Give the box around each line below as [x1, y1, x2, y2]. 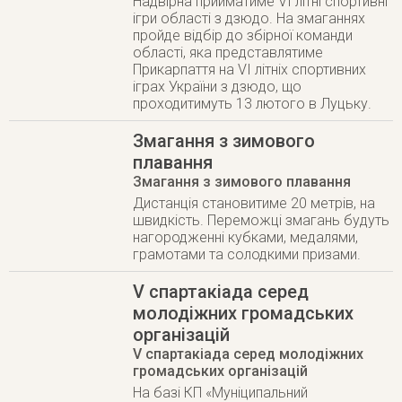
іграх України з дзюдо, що [133, 78, 302, 95]
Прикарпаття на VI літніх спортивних [133, 61, 367, 78]
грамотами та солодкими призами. [133, 246, 362, 263]
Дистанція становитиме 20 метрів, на [133, 195, 376, 212]
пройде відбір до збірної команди [133, 27, 354, 44]
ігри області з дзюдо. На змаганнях [133, 10, 366, 27]
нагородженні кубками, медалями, [133, 229, 359, 246]
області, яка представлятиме [133, 44, 324, 61]
